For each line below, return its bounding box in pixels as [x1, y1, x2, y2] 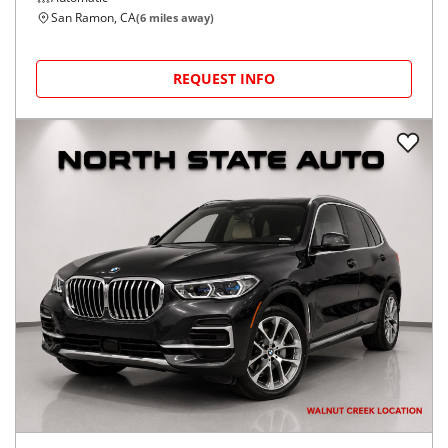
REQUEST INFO [173, 69, 275, 89]
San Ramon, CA [51, 9, 136, 27]
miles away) [146, 10, 214, 26]
